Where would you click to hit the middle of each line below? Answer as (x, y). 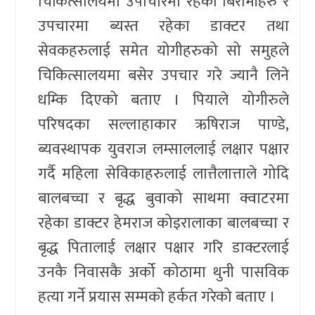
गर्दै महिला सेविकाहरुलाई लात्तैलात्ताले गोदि (163, 174)
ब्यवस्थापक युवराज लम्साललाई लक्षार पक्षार (163, 149)
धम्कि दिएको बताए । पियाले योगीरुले (163, 100)
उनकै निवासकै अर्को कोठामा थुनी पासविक (163, 272)
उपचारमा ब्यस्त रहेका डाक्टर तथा (163, 26)
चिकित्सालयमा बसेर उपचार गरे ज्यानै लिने (163, 75)
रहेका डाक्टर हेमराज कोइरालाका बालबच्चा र (163, 223)
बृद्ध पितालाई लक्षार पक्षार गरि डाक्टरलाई (163, 247)
